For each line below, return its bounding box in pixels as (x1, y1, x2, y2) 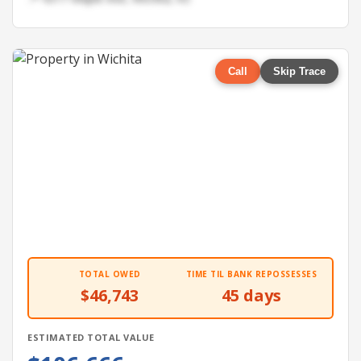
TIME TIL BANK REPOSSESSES (185, 268, 317, 280)
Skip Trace (273, 65, 326, 77)
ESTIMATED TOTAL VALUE (27, 331, 155, 343)
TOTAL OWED (78, 268, 141, 280)
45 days (222, 284, 281, 306)
